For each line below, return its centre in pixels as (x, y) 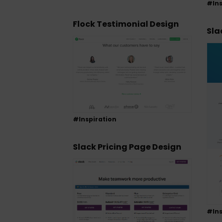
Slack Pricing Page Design (127, 147)
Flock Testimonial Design (126, 24)
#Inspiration (95, 119)
